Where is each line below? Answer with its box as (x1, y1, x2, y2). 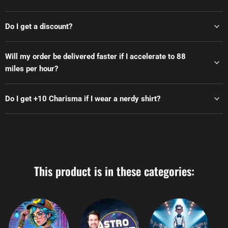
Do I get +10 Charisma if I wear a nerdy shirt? (5, 94, 160, 104)
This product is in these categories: (34, 162, 194, 180)
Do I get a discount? (5, 22, 72, 32)
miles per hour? (5, 64, 58, 74)
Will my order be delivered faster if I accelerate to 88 (5, 52, 186, 62)
